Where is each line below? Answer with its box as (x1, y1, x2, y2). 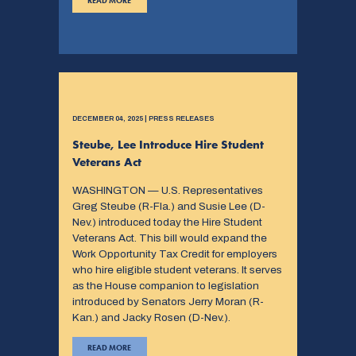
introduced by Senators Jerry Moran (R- (72, 296, 264, 308)
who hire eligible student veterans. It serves (72, 264, 282, 277)
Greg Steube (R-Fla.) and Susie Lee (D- (72, 200, 265, 213)
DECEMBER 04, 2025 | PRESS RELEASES (72, 114, 215, 123)
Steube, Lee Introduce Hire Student (72, 137, 264, 153)
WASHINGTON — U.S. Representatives (72, 184, 263, 197)
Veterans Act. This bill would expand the (72, 232, 267, 245)
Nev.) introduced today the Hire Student (72, 216, 262, 229)
